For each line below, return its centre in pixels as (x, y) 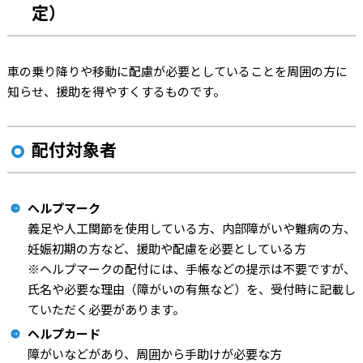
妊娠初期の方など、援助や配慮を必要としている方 (167, 248)
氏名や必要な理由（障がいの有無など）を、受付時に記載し (191, 289)
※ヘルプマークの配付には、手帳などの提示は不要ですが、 (191, 269)
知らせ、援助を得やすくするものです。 (116, 91)
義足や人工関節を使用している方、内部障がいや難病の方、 (191, 228)
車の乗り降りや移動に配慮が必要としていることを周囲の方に (177, 71)
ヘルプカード (64, 333)
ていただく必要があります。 (106, 309)
